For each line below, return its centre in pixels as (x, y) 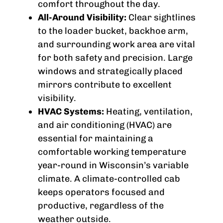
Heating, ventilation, (148, 112)
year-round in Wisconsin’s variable (113, 166)
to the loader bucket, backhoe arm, (113, 31)
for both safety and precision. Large (115, 58)
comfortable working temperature (112, 152)
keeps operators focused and (101, 192)
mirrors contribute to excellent (105, 85)
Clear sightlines (161, 18)
